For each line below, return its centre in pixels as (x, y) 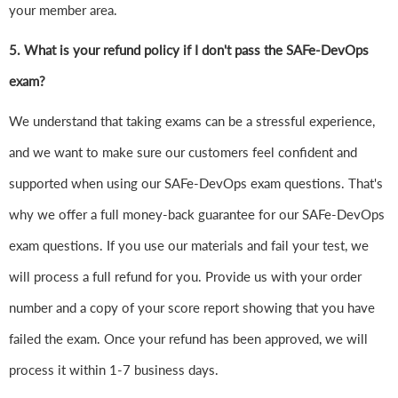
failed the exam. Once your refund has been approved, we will (188, 339)
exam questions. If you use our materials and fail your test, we (189, 246)
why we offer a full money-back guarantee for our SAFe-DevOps (197, 215)
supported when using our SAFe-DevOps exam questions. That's (196, 183)
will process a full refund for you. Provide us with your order (185, 277)
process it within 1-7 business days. (114, 370)
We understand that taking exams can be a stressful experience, (192, 121)
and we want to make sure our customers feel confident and (183, 152)
